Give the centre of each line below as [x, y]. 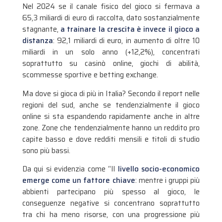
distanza [37, 41]
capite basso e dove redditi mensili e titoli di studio [111, 139]
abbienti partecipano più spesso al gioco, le [111, 192]
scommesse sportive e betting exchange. [90, 75]
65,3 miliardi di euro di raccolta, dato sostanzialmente [111, 18]
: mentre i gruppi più [167, 180]
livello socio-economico [159, 169]
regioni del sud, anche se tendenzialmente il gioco [111, 105]
